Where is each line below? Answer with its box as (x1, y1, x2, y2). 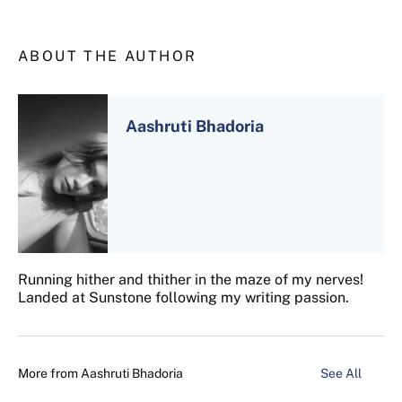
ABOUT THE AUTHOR (18, 47, 197, 65)
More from (18, 366, 81, 381)
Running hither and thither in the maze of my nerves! (18, 271, 363, 289)
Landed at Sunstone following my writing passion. (18, 289, 349, 307)
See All (320, 366, 364, 381)
